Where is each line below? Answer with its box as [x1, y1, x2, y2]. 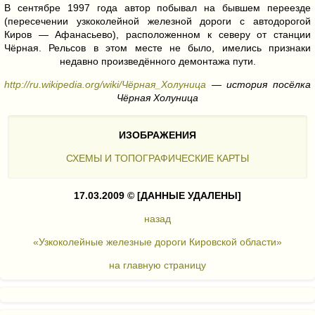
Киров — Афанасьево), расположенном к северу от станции [4, 29, 311, 41]
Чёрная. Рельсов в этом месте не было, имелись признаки [4, 42, 311, 54]
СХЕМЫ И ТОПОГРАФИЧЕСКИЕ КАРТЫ [66, 153, 249, 165]
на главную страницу [109, 259, 206, 271]
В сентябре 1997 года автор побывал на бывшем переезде [4, 2, 311, 14]
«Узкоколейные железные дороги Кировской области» [33, 236, 282, 248]
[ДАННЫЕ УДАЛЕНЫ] [137, 190, 241, 202]
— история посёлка [206, 79, 311, 91]
